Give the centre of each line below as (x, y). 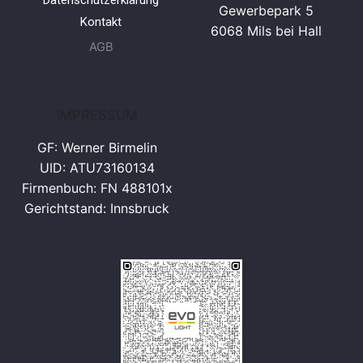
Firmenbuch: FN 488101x (97, 188)
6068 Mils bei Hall (266, 30)
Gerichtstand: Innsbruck (97, 209)
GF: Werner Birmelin (97, 148)
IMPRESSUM (97, 115)
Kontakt (101, 21)
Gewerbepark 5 (266, 10)
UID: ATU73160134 (97, 168)
